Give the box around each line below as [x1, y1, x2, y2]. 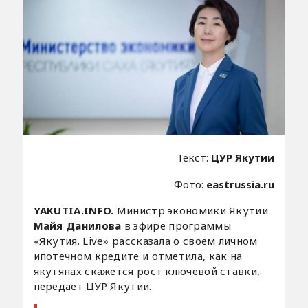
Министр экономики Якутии [116, 203, 268, 217]
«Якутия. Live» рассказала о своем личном [33, 233, 258, 247]
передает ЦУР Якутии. [33, 278, 152, 293]
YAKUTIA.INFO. [33, 203, 117, 217]
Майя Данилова [33, 218, 122, 232]
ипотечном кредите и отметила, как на [33, 248, 243, 263]
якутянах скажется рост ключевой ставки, [33, 263, 261, 278]
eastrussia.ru [206, 177, 275, 191]
